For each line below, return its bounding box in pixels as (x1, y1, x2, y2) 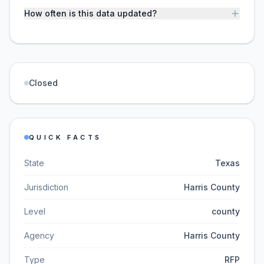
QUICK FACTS (29, 133, 102, 141)
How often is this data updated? (24, 8, 157, 18)
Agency (24, 230, 54, 240)
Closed (29, 78, 58, 88)
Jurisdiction (24, 182, 68, 192)
